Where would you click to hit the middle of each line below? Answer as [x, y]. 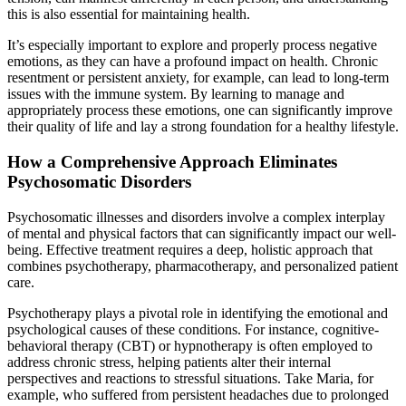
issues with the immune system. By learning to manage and [176, 94]
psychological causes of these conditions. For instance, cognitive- [193, 329]
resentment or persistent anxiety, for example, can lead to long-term [198, 78]
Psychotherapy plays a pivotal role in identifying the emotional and [198, 313]
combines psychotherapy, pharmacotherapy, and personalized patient [203, 266]
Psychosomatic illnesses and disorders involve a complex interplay [196, 217]
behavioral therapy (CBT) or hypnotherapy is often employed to [190, 345]
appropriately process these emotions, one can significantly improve [200, 111]
